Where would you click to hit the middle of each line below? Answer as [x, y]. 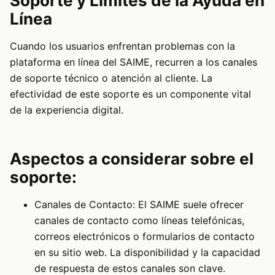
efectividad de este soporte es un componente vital [130, 94]
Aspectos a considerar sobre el [132, 159]
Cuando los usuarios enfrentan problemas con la [122, 46]
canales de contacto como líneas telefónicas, [139, 221]
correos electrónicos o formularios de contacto [145, 237]
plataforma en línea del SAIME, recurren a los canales [134, 62]
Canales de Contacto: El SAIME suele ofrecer [139, 205]
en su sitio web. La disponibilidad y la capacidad [147, 253]
